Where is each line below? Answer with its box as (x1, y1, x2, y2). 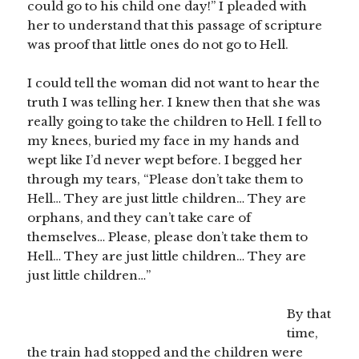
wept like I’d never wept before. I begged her (27, 152, 303, 168)
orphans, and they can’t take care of (27, 210, 252, 226)
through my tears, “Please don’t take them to (27, 171, 304, 188)
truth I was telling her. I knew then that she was (27, 95, 321, 111)
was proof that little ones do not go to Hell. (27, 37, 289, 53)
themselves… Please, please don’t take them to (27, 229, 309, 245)
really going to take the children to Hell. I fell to (27, 114, 322, 130)
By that (287, 306, 332, 322)
